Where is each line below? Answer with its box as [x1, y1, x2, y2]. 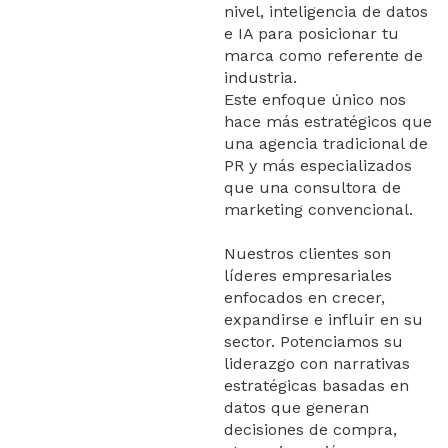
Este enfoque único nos [224, 89, 406, 109]
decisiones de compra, [224, 419, 397, 439]
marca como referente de [224, 45, 423, 65]
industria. [224, 67, 297, 87]
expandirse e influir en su [224, 309, 423, 329]
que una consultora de [224, 177, 401, 197]
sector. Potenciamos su [224, 331, 403, 351]
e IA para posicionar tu [224, 23, 399, 43]
